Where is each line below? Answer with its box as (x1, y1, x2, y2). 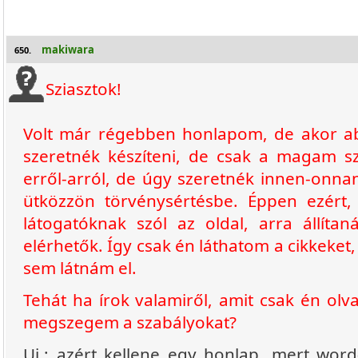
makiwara (42, 42, 94, 57)
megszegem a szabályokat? (23, 311, 237, 333)
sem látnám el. (23, 257, 137, 279)
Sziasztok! (46, 78, 121, 100)
